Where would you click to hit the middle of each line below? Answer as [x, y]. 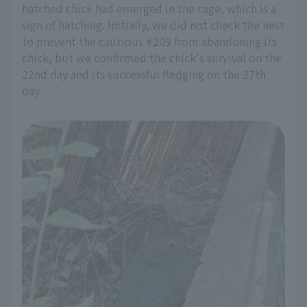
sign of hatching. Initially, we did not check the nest [153, 25]
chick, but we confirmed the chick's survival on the [152, 58]
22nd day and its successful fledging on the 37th [144, 74]
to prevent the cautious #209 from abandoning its [149, 41]
